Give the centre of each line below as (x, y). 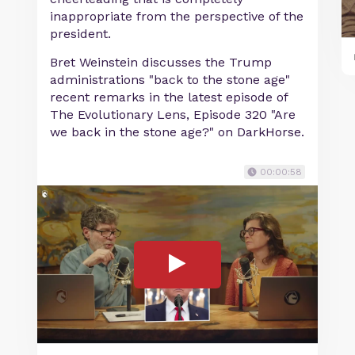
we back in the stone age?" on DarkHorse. (177, 132)
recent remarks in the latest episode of (169, 97)
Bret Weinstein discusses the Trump (161, 63)
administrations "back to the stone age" (170, 80)
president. (81, 34)
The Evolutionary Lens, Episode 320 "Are (173, 115)
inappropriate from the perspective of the (177, 17)
